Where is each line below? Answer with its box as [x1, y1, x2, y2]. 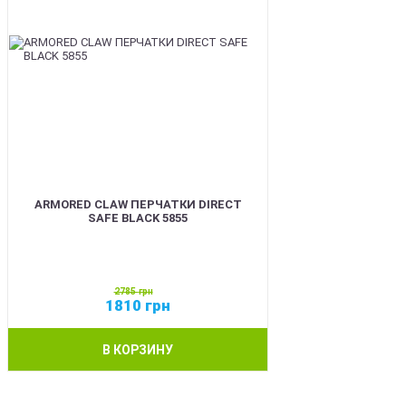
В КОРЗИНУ [102, 342, 173, 357]
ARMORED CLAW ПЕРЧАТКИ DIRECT [34, 198, 242, 211]
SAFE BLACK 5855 [88, 211, 188, 225]
